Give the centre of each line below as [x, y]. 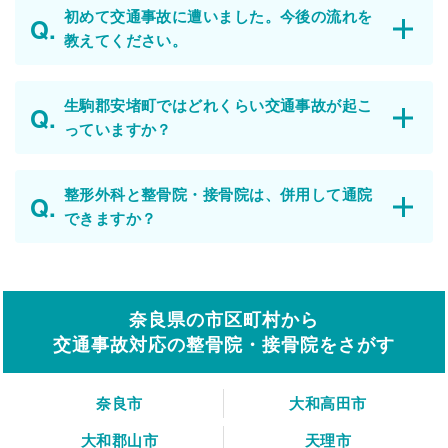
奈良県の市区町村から [224, 320]
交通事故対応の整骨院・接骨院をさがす [224, 345]
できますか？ [110, 218]
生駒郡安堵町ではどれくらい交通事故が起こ [218, 105]
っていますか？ [117, 129]
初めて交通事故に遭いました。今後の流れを [218, 16]
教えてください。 [125, 40]
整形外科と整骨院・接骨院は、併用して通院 [218, 194]
